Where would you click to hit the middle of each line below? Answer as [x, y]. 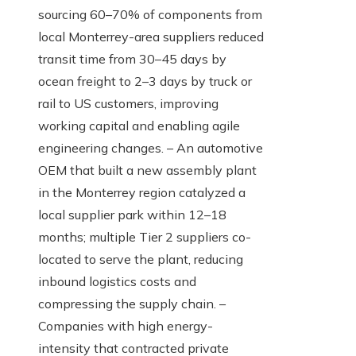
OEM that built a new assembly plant [147, 170]
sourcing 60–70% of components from [150, 15]
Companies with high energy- [126, 326]
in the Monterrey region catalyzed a [142, 193]
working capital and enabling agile [139, 126]
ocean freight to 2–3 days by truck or [145, 81]
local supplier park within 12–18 [132, 215]
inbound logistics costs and [117, 282]
